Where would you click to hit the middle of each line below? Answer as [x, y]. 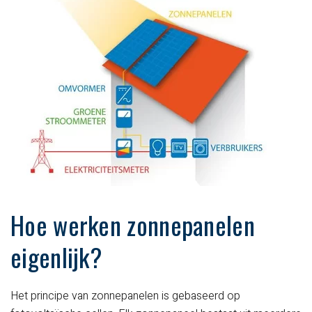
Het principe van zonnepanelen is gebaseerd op [125, 296]
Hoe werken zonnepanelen [133, 225]
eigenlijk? [56, 257]
